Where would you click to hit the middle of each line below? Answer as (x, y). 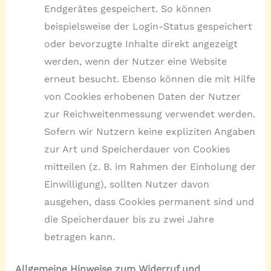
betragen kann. (79, 237)
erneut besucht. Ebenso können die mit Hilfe (149, 79)
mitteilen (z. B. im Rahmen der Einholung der (150, 166)
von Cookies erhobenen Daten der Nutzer (142, 96)
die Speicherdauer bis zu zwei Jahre (129, 219)
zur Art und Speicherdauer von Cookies (137, 149)
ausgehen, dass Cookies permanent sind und (149, 201)
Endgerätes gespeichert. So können (127, 8)
